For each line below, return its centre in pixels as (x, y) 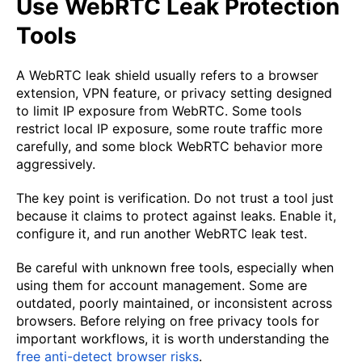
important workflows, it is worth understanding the (173, 339)
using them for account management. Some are (162, 286)
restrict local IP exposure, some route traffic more (169, 129)
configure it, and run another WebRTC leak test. (162, 234)
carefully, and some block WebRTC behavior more (169, 147)
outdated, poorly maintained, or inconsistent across (174, 303)
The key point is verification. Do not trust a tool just (175, 198)
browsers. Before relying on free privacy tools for (168, 321)
